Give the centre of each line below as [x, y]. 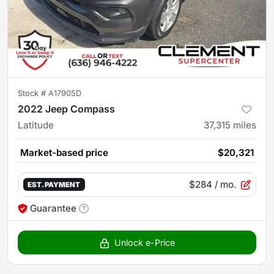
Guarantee [53, 208]
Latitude [36, 125]
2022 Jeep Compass [66, 109]
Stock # [33, 93]
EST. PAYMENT [54, 185]
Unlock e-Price [144, 242]
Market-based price [64, 152]
